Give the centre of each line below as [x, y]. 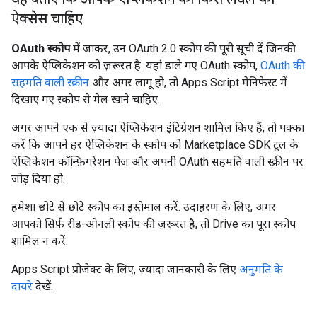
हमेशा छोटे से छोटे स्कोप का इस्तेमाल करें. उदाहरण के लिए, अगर [144, 207]
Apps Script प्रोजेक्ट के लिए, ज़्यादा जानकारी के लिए [125, 269]
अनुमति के [261, 269]
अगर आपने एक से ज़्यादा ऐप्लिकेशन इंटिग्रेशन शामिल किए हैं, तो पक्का [158, 128]
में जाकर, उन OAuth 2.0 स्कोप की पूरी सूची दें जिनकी [183, 48]
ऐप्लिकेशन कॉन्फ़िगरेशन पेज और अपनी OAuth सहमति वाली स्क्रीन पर [157, 162]
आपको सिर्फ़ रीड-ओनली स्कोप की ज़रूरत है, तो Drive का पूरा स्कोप [154, 224]
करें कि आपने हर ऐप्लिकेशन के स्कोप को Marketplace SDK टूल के [155, 145]
